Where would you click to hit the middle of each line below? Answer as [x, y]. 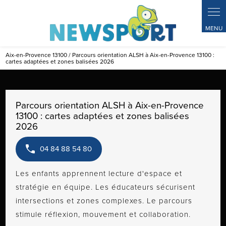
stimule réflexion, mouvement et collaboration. [103, 214]
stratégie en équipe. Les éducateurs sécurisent [106, 187]
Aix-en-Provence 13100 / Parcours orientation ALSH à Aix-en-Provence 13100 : [110, 55]
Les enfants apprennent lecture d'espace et [99, 173]
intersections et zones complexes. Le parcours [104, 200]
